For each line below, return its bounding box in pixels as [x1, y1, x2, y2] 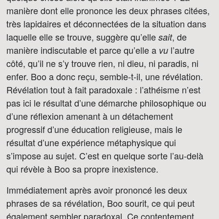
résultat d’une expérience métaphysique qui [6, 136, 176, 149]
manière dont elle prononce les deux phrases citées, [6, 4, 210, 17]
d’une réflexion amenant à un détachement [6, 109, 173, 122]
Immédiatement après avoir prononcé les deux [6, 183, 187, 196]
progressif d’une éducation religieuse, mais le [6, 123, 182, 135]
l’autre [168, 44, 195, 56]
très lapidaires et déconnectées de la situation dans [6, 17, 206, 30]
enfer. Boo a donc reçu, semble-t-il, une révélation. [6, 70, 203, 83]
